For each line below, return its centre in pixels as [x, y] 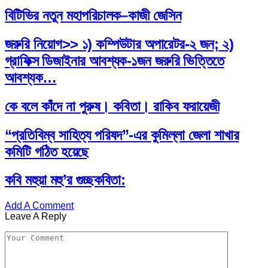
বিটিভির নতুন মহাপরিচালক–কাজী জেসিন [93, 15]
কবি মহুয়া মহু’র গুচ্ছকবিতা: [65, 180]
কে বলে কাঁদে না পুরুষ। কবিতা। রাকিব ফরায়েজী [112, 106]
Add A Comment [39, 206]
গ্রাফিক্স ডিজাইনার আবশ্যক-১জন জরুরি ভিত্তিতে [115, 60]
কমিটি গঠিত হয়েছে [47, 151]
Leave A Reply [36, 217]
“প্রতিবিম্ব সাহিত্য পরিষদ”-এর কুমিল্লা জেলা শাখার [122, 135]
